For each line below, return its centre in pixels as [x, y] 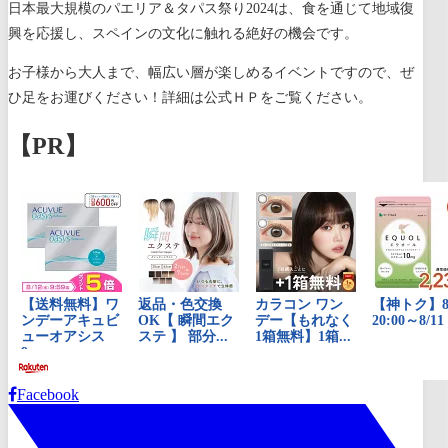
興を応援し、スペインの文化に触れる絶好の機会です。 [183, 34]
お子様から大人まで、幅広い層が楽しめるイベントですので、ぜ [211, 73]
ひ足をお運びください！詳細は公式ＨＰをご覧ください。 [190, 98]
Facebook [48, 394]
